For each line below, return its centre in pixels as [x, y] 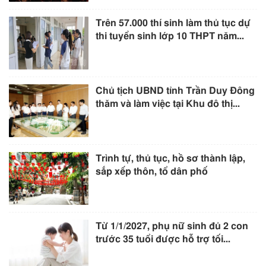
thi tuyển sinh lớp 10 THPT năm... [170, 36]
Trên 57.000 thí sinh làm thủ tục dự [173, 23]
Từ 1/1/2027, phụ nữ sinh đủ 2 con [172, 227]
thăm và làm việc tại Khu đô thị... [168, 104]
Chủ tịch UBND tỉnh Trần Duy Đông [175, 91]
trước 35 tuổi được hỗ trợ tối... [163, 240]
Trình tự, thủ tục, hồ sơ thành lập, [171, 159]
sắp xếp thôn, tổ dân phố [152, 172]
